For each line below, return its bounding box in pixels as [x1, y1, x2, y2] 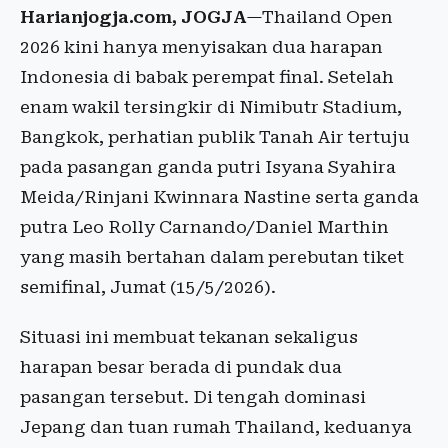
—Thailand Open [246, 7, 393, 28]
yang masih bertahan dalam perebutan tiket [20, 247, 404, 268]
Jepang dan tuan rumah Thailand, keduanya [20, 417, 412, 438]
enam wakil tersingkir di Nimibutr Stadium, [20, 97, 402, 118]
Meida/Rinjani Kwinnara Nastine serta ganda [20, 187, 419, 208]
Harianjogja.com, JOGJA [20, 7, 246, 28]
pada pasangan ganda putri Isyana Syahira [20, 157, 396, 178]
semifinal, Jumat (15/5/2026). [20, 277, 276, 298]
